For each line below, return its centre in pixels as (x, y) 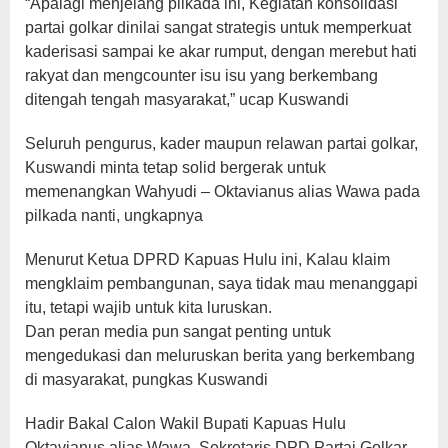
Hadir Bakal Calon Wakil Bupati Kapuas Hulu (185, 423)
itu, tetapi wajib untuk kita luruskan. (148, 307)
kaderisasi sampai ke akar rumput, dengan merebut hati (221, 51)
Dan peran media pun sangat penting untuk (178, 331)
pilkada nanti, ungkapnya (114, 215)
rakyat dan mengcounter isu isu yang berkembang (201, 75)
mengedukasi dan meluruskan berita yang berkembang (220, 355)
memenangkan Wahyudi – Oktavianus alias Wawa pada (222, 191)
